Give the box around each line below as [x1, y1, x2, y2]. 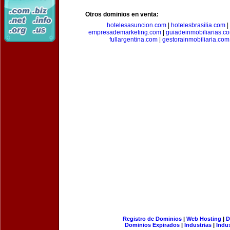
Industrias [184, 222, 212, 228]
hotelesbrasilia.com [170, 22, 225, 29]
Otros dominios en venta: [85, 11, 159, 18]
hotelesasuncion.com [106, 22, 166, 29]
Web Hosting [186, 216, 221, 222]
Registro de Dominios [122, 216, 182, 222]
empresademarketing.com [88, 29, 161, 36]
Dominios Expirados [125, 222, 180, 228]
